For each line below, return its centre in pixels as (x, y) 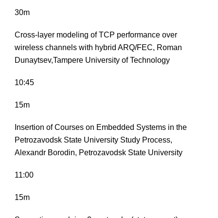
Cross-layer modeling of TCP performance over (96, 35)
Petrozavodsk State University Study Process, (93, 140)
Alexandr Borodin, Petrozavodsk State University (99, 153)
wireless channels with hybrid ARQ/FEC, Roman (98, 48)
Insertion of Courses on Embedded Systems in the (101, 127)
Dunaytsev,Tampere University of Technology (92, 60)
